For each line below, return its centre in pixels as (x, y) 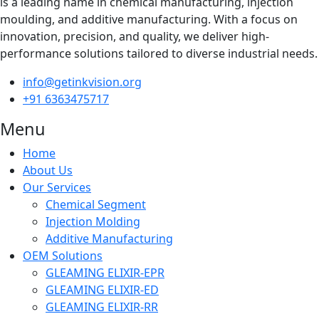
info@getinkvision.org (82, 82)
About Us (48, 171)
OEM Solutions (63, 256)
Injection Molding (93, 222)
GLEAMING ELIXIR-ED (102, 290)
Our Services (57, 188)
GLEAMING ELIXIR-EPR (105, 273)
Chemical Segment (96, 205)
